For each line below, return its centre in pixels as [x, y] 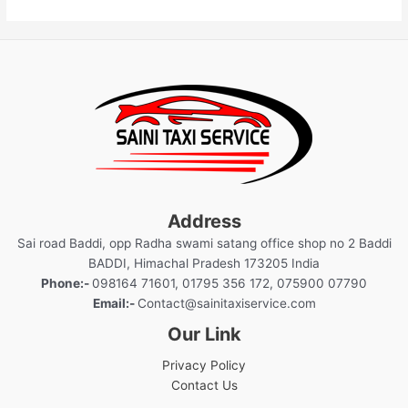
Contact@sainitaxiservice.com [226, 304]
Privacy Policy [204, 366]
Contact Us [204, 386]
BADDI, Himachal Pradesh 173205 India [204, 264]
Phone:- [66, 284]
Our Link [204, 335]
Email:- [115, 304]
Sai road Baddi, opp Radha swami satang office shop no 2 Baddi [204, 244]
